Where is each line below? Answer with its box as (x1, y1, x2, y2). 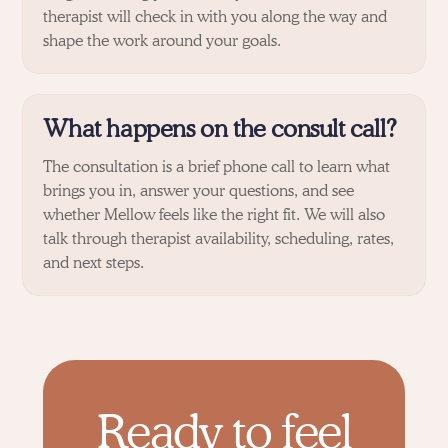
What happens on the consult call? (43, 113, 397, 143)
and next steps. (43, 252, 145, 272)
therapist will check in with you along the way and (43, 6, 388, 26)
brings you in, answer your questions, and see (43, 180, 355, 200)
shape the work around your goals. (43, 30, 282, 50)
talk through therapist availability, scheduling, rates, (43, 228, 395, 248)
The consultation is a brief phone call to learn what (43, 156, 391, 176)
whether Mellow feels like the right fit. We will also (43, 204, 386, 224)
